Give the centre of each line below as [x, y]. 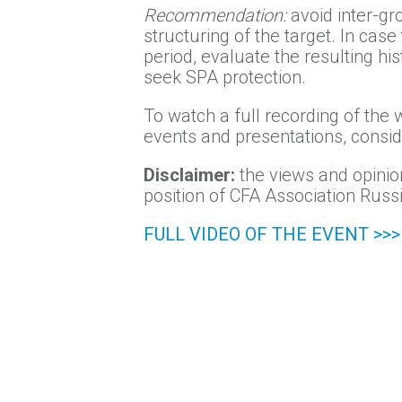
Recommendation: [215, 15]
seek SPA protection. [225, 77]
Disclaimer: [189, 175]
